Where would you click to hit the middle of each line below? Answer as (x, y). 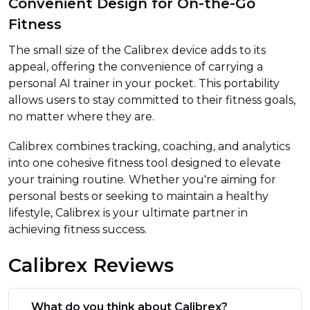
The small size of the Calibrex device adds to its (137, 51)
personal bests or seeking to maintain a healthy (138, 197)
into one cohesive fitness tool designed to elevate (145, 163)
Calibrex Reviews (91, 266)
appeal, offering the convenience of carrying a (136, 67)
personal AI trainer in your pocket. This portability (144, 84)
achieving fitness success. (77, 230)
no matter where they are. (81, 117)
